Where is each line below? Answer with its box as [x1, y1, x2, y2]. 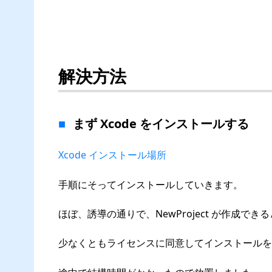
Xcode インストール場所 [58, 148, 166, 162]
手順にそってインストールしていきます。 [58, 177, 243, 191]
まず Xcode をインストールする [73, 115, 249, 132]
